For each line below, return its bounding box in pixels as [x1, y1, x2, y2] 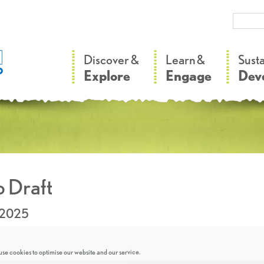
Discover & [84, 51, 139, 67]
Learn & [166, 51, 205, 67]
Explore [84, 67, 130, 84]
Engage [166, 67, 212, 84]
